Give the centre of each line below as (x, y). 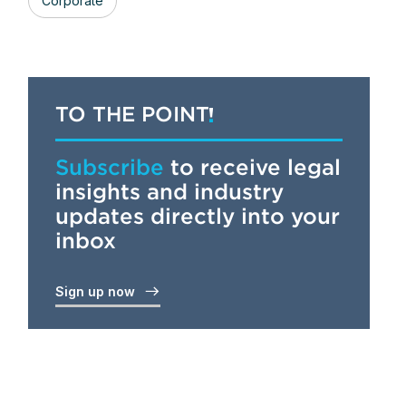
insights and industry (169, 192)
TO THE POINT (132, 114)
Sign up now (98, 291)
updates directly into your (197, 216)
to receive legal (252, 167)
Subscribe (109, 167)
